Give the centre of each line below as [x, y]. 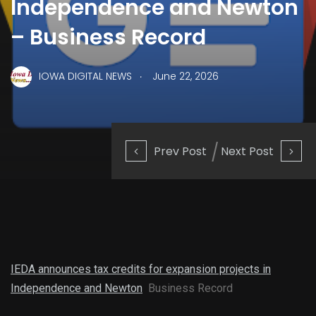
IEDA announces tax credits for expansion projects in [141, 269]
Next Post [247, 151]
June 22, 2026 [186, 77]
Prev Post [180, 151]
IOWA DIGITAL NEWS [85, 77]
